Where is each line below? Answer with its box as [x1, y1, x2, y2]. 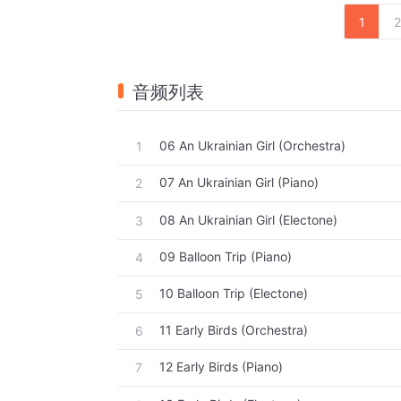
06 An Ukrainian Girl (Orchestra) [159, 138, 346, 154]
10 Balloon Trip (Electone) [159, 286, 308, 302]
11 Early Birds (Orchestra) [159, 322, 308, 338]
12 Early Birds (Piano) [159, 359, 283, 375]
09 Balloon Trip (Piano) [159, 248, 292, 264]
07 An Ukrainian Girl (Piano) [159, 175, 319, 191]
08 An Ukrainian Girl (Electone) [159, 211, 337, 227]
